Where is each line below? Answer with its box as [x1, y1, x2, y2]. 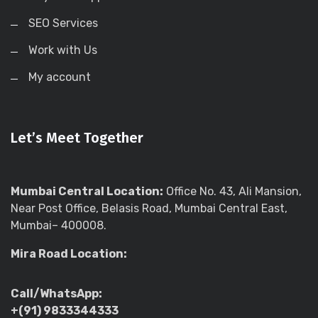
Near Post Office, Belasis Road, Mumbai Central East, [11, 202, 287, 216]
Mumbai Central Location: [11, 185, 163, 199]
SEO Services [28, 16, 98, 31]
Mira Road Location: [11, 247, 127, 261]
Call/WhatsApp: [11, 287, 102, 301]
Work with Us [28, 43, 97, 57]
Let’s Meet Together [11, 129, 143, 147]
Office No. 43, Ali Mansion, [163, 185, 302, 199]
